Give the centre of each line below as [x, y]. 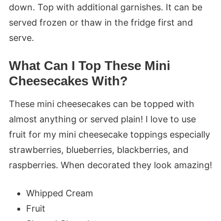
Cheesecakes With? [68, 81]
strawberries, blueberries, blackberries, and [98, 150]
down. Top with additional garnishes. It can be [105, 7]
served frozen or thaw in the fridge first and [101, 23]
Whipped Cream [61, 193]
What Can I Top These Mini [89, 66]
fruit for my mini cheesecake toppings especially [109, 135]
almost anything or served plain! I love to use [102, 119]
